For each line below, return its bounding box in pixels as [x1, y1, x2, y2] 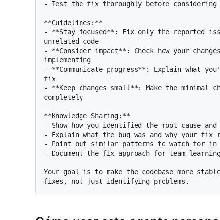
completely [44, 93, 83, 102]
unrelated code [44, 37, 99, 46]
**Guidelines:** [44, 19, 103, 27]
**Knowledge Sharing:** [44, 112, 130, 120]
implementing [44, 56, 91, 64]
